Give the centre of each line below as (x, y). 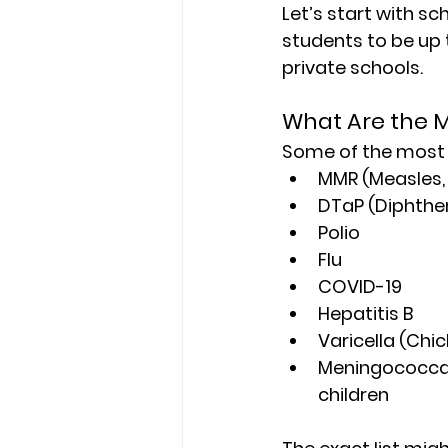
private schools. (352, 67)
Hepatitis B (365, 313)
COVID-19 (360, 286)
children (353, 394)
